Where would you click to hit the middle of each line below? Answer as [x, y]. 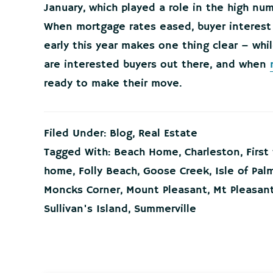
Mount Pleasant [167, 190]
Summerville [165, 209]
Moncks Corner [82, 190]
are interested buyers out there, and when [157, 64]
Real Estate [168, 133]
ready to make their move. [114, 83]
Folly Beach [108, 171]
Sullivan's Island [86, 209]
